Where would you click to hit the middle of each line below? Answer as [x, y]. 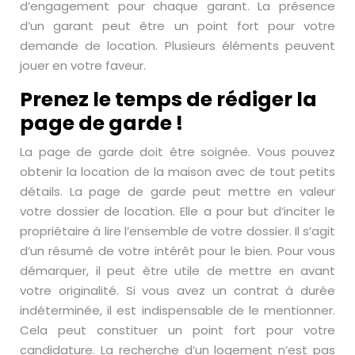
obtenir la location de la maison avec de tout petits [177, 171]
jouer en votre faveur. [83, 65]
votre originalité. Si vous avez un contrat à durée [177, 290]
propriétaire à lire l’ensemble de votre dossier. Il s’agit [177, 231]
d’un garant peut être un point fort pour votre [177, 25]
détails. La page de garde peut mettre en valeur [177, 191]
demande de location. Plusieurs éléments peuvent [177, 45]
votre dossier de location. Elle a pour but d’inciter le [177, 211]
